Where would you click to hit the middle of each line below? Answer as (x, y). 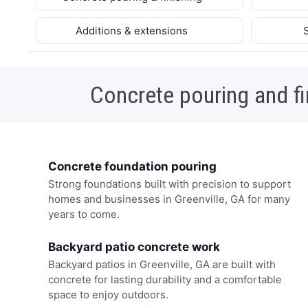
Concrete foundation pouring (132, 166)
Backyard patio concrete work (134, 246)
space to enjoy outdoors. (108, 294)
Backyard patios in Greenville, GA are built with (162, 264)
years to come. (84, 214)
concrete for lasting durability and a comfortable (165, 279)
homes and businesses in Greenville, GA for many (169, 199)
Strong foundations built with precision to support (169, 184)
